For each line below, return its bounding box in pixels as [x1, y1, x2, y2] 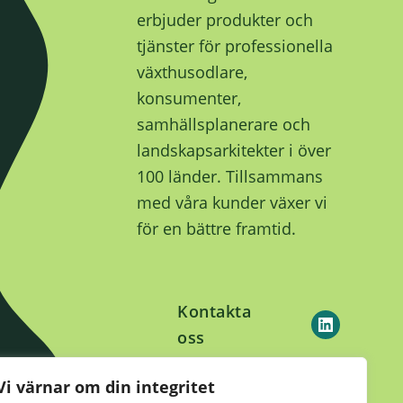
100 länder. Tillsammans [137, 166, 323, 188]
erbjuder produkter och [137, 9, 313, 31]
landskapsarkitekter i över [137, 139, 331, 162]
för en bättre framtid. [137, 218, 296, 240]
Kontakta [177, 300, 252, 322]
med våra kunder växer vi [137, 192, 327, 214]
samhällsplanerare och [137, 113, 310, 136]
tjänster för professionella [137, 35, 333, 58]
